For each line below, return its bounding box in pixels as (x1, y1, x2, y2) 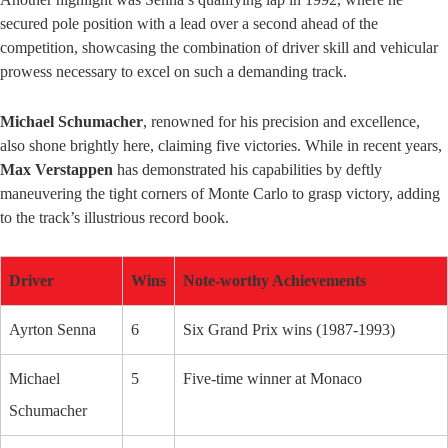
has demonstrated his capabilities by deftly (113, 161, 382, 179)
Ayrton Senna (9, 321, 96, 339)
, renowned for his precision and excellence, (143, 113, 420, 131)
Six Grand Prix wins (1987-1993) (183, 321, 395, 339)
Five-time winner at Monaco (183, 370, 362, 388)
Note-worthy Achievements (183, 272, 366, 290)
